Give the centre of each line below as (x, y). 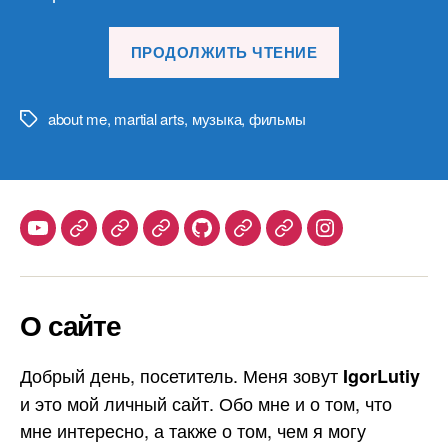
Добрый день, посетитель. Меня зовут (181, 374)
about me (77, 118)
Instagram (362, 239)
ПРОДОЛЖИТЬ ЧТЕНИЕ (224, 52)
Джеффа (374, 119)
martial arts (149, 118)
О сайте (70, 324)
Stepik (142, 239)
